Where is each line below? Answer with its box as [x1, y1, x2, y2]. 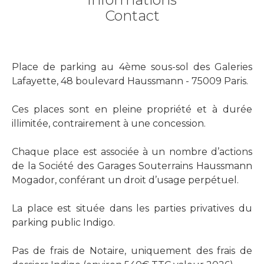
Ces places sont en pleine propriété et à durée [12, 103, 252, 115]
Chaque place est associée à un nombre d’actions [12, 146, 252, 157]
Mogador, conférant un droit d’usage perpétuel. [12, 174, 239, 186]
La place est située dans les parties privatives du [12, 202, 252, 214]
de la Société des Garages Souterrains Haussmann [12, 160, 252, 171]
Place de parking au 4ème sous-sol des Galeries [12, 61, 252, 72]
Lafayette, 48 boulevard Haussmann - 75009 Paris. [12, 75, 248, 87]
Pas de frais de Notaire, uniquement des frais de [12, 245, 252, 256]
